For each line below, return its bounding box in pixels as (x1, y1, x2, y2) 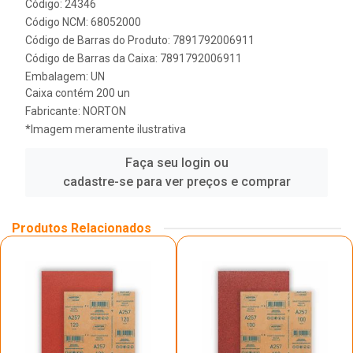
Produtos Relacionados (12, 221, 151, 236)
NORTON (83, 105, 126, 117)
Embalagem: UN (25, 70, 105, 83)
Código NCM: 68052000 (25, 16, 141, 28)
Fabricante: (25, 105, 83, 117)
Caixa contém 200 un (25, 87, 130, 99)
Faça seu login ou (124, 155, 229, 170)
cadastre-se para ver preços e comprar (62, 174, 291, 189)
